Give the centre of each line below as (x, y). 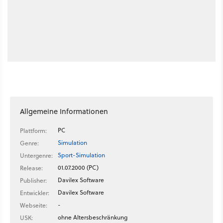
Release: (31, 168)
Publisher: (33, 180)
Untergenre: (36, 155)
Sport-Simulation (81, 155)
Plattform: (33, 130)
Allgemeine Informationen (64, 111)
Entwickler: (35, 193)
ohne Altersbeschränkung (93, 217)
